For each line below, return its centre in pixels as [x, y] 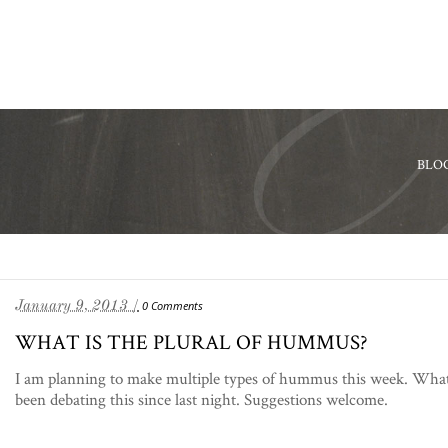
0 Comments [172, 305]
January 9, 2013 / [77, 304]
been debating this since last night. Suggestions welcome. [201, 398]
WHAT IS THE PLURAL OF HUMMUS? [191, 341]
